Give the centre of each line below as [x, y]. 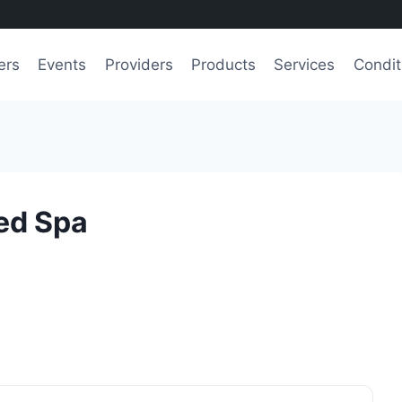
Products [223, 64]
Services [305, 64]
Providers [139, 64]
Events [62, 64]
